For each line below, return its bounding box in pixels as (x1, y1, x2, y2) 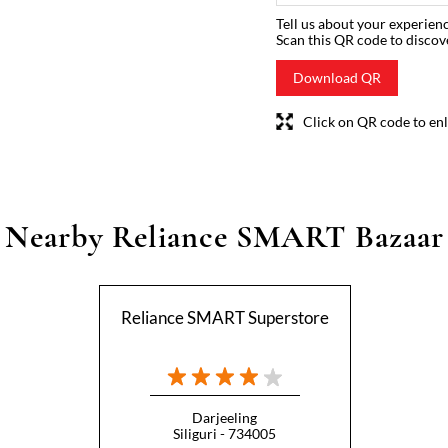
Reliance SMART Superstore (120, 307, 329, 329)
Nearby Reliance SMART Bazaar (4, 217, 444, 257)
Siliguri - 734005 (173, 425, 276, 443)
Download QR (293, 69, 381, 87)
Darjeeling (192, 409, 257, 427)
